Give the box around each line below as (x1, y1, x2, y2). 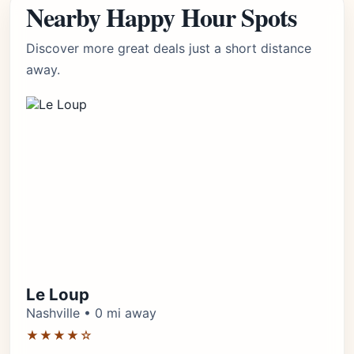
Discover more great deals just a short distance (26, 40, 311, 56)
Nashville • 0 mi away (26, 305, 156, 321)
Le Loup (26, 284, 89, 304)
